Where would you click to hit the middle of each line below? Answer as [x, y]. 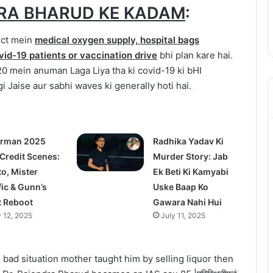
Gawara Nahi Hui [188, 202]
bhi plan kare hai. [195, 55]
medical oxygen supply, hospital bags [117, 40]
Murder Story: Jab [191, 157]
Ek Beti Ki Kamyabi [191, 172]
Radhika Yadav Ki [189, 141]
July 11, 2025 [183, 216]
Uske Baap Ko [181, 187]
